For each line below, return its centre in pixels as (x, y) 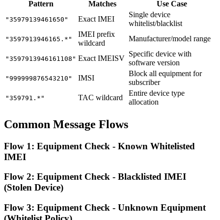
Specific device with (160, 54)
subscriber (144, 82)
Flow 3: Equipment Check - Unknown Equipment (105, 207)
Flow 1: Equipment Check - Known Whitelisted (99, 146)
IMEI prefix (96, 34)
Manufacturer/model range (170, 38)
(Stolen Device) (34, 188)
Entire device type (157, 93)
